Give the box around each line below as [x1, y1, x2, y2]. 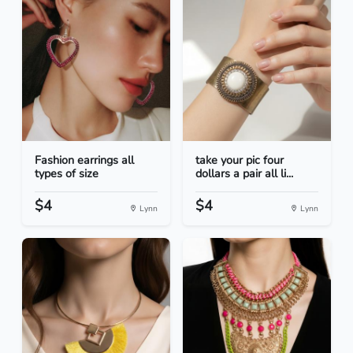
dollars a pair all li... [195, 165, 293, 182]
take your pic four [195, 152, 284, 169]
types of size [35, 165, 98, 182]
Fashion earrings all [35, 152, 134, 169]
